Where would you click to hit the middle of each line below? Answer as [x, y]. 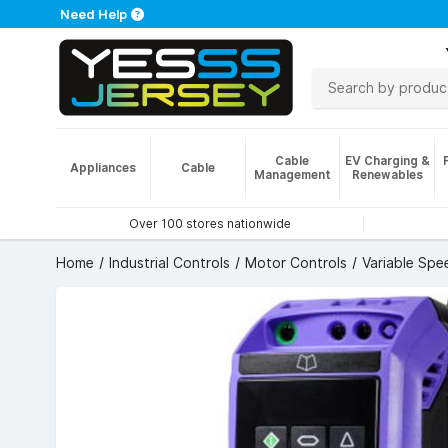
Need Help [93, 14]
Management [292, 174]
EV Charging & [387, 160]
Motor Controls [296, 263]
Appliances [102, 167]
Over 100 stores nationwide [209, 223]
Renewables [387, 174]
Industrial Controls [169, 263]
